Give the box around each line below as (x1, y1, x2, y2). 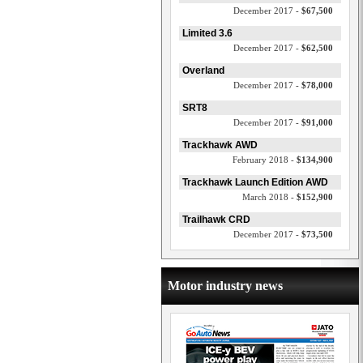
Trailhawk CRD (182, 214, 250, 225)
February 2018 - (233, 155, 297, 164)
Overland (182, 65, 224, 76)
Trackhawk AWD (182, 139, 258, 151)
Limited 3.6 (182, 28, 233, 39)
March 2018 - (242, 192, 297, 202)
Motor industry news (168, 279, 283, 293)
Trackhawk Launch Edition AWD (182, 177, 328, 188)
